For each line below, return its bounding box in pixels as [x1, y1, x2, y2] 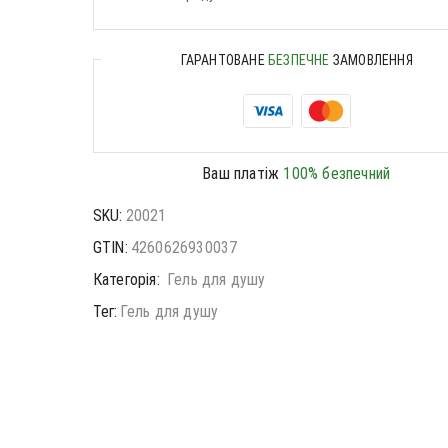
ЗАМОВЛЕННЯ [329, 51, 413, 68]
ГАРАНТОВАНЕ [180, 51, 269, 68]
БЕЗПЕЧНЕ [268, 51, 330, 68]
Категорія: [92, 269, 164, 289]
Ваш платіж [203, 163, 284, 183]
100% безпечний [283, 163, 391, 183]
